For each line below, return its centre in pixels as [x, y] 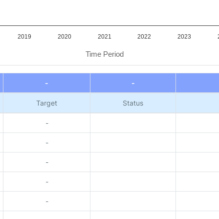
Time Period [104, 54]
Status [133, 103]
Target [47, 103]
